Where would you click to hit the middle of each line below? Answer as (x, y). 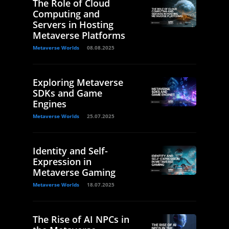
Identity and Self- (70, 151)
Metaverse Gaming (74, 173)
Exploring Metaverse (78, 83)
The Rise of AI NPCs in (81, 220)
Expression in (62, 162)
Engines (50, 104)
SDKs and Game (67, 93)
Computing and (66, 14)
